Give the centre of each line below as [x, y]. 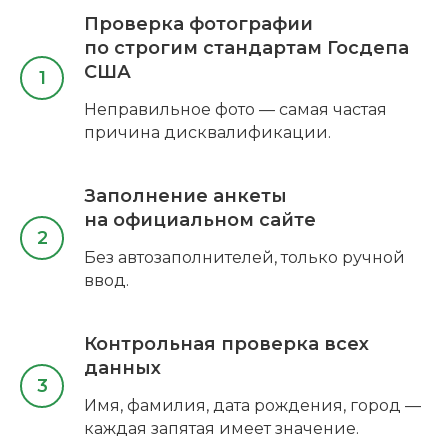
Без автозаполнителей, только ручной [244, 258]
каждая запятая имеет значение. [221, 429]
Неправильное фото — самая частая [235, 110]
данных [122, 368]
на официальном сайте [200, 220]
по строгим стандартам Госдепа [246, 48]
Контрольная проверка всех [226, 344]
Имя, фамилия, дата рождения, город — [252, 406]
